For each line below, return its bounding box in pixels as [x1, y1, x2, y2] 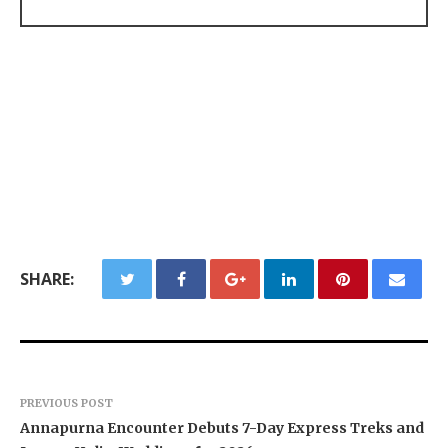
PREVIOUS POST [20, 395, 113, 410]
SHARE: [20, 267, 74, 290]
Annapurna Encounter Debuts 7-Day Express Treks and [20, 418, 424, 437]
